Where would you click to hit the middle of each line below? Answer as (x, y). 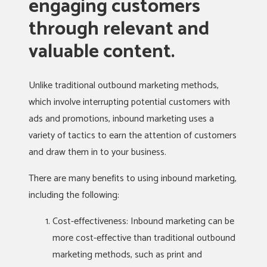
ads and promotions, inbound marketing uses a (121, 119)
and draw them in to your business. (97, 152)
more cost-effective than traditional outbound (144, 238)
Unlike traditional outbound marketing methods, (124, 86)
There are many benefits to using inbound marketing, (133, 178)
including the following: (74, 195)
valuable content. (102, 52)
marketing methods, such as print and (127, 255)
